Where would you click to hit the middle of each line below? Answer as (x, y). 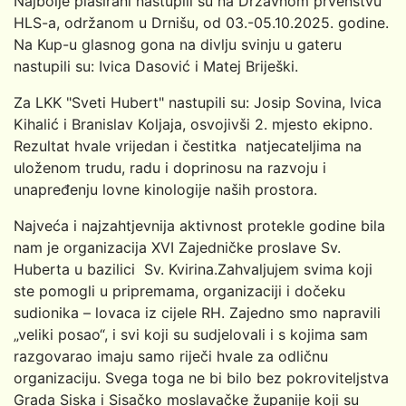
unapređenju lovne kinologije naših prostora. (165, 189)
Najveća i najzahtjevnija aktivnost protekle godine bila (199, 225)
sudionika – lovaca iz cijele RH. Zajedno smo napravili (197, 312)
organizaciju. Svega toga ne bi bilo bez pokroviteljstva (201, 377)
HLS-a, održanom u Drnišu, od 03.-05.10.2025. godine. (201, 22)
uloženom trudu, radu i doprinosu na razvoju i (170, 167)
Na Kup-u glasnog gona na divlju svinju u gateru (178, 44)
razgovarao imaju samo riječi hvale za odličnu (171, 356)
